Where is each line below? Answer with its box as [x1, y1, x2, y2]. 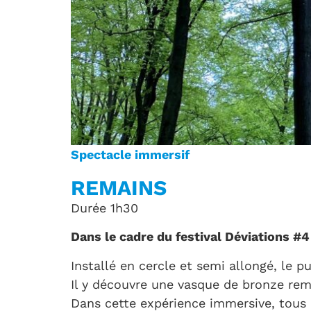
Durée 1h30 [71, 201, 138, 215]
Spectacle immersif [71, 147, 190, 162]
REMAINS [71, 176, 167, 200]
